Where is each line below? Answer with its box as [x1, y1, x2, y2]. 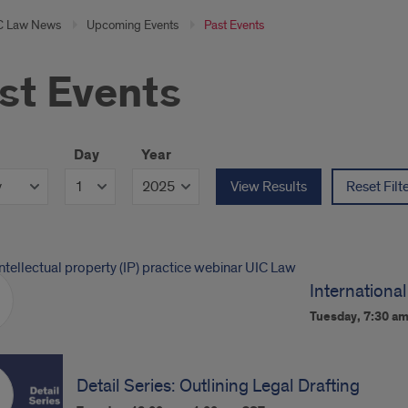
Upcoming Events [86, 17, 178, 33]
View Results [229, 178, 307, 196]
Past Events [203, 17, 264, 33]
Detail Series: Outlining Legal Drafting [76, 375, 361, 397]
